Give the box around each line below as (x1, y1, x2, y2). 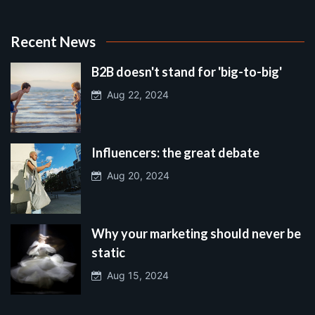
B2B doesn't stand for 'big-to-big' (91, 63, 282, 79)
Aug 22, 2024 (101, 88, 169, 101)
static (91, 244, 125, 260)
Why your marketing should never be (91, 225, 301, 241)
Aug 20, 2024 (101, 169, 169, 181)
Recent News (11, 32, 96, 50)
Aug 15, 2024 (101, 269, 169, 281)
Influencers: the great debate (91, 144, 259, 160)
